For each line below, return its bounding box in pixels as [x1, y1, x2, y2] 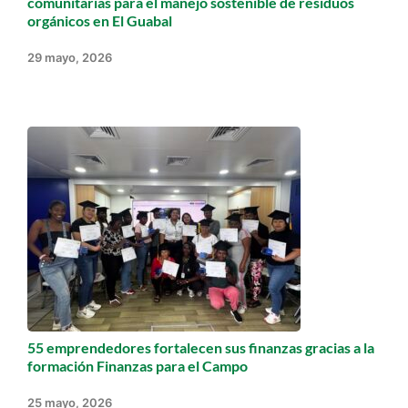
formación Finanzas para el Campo [27, 356, 248, 374]
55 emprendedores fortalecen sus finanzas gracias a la [27, 338, 374, 356]
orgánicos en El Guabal [27, 11, 172, 29]
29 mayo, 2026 [27, 49, 112, 65]
